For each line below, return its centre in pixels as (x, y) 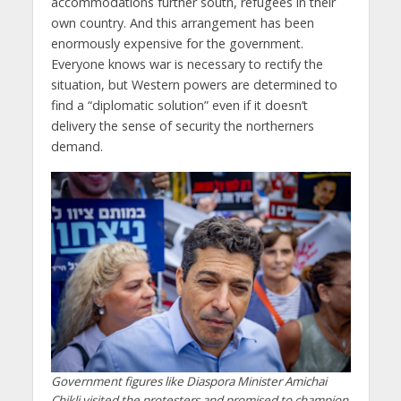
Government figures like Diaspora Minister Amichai (188, 381)
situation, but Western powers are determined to (194, 84)
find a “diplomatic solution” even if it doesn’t (179, 105)
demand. (77, 146)
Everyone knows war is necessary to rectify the (187, 64)
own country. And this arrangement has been (182, 22)
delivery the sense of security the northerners (182, 125)
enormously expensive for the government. (177, 43)
